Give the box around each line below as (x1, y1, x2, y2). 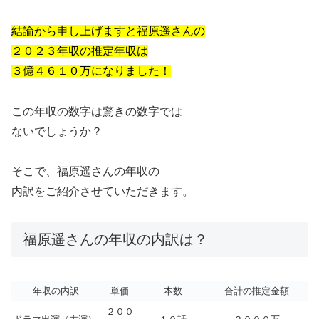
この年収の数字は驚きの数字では (11, 105, 182, 117)
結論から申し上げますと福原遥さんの (11, 24, 205, 37)
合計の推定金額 (224, 285, 289, 296)
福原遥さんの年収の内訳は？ (23, 231, 208, 248)
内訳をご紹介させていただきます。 (11, 185, 194, 198)
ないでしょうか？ (11, 125, 103, 137)
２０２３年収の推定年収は (11, 44, 148, 57)
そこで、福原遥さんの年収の (11, 165, 159, 178)
